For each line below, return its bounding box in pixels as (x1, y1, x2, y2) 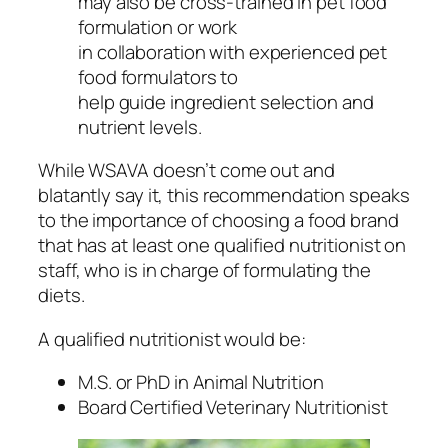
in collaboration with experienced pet (78, 38, 388, 65)
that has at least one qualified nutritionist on (38, 232, 407, 259)
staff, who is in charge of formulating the (38, 257, 371, 284)
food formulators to (78, 63, 239, 90)
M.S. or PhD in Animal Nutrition (78, 369, 324, 396)
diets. (38, 282, 85, 309)
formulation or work (78, 13, 238, 40)
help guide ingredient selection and (78, 88, 374, 115)
